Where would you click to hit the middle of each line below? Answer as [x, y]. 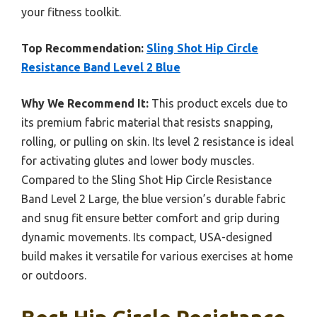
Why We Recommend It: [85, 104]
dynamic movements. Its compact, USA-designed [147, 237]
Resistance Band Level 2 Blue [101, 68]
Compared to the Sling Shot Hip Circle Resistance [146, 180]
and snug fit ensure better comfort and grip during [150, 218]
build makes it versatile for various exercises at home [157, 257]
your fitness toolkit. [71, 12]
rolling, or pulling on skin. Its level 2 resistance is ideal [157, 142]
